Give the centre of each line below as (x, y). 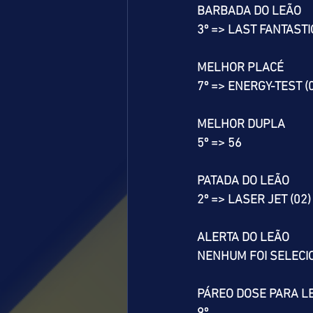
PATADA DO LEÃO (243, 181)
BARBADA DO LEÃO (249, 12)
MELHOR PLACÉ (240, 68)
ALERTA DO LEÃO (243, 238)
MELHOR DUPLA (241, 125)
